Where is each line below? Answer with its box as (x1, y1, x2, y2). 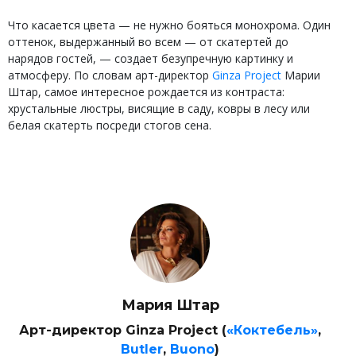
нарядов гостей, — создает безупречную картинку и (8, 51, 293, 66)
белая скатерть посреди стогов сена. (8, 118, 211, 133)
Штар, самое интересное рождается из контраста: (8, 84, 284, 99)
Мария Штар (121, 296, 219, 314)
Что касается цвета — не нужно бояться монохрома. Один (8, 17, 331, 33)
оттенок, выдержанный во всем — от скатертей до (8, 34, 288, 49)
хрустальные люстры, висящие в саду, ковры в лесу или (8, 101, 310, 116)
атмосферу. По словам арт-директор (8, 68, 212, 83)
